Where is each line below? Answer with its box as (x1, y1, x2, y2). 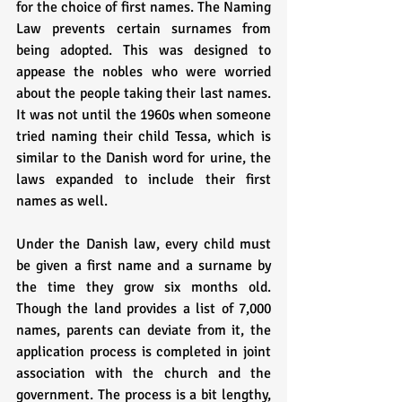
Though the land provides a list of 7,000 (16, 300, 271, 319)
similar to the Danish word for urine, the (16, 149, 271, 168)
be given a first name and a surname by (16, 257, 271, 275)
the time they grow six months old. (16, 278, 271, 297)
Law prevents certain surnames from (16, 20, 271, 39)
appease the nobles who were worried (16, 63, 271, 82)
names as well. (16, 192, 111, 211)
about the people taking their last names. (16, 84, 271, 103)
